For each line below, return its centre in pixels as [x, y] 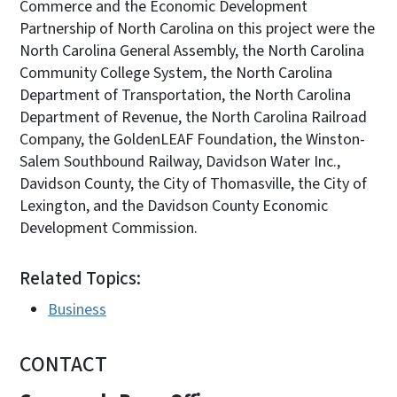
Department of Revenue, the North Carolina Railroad [193, 117]
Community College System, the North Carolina [176, 73]
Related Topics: [80, 278]
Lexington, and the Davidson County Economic [174, 206]
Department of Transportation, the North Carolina [185, 95]
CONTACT [63, 364]
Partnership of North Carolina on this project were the [197, 28]
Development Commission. [109, 228]
